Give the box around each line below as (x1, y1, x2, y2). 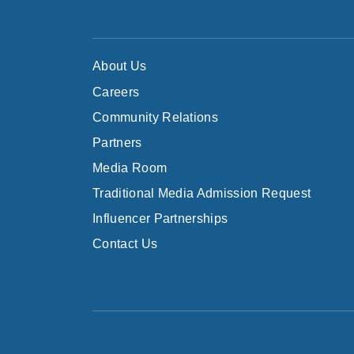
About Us (92, 59, 147, 73)
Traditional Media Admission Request (92, 186, 311, 200)
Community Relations (92, 111, 219, 124)
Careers (92, 85, 140, 99)
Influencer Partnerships (92, 212, 228, 225)
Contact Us (92, 237, 158, 250)
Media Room (92, 161, 168, 175)
